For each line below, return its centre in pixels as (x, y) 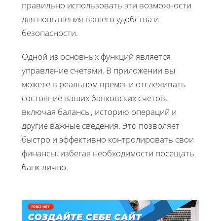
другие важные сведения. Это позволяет (101, 125)
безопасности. (50, 33)
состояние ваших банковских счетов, (94, 98)
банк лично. (45, 167)
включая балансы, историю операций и (99, 111)
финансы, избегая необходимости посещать (108, 153)
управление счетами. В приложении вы (98, 70)
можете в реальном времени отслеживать (104, 84)
